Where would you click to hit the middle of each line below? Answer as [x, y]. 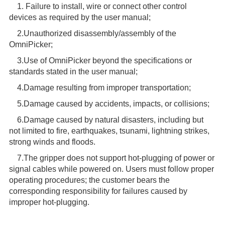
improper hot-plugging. [49, 202]
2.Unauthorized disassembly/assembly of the [92, 34]
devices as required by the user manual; [80, 18]
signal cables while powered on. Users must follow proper [111, 169]
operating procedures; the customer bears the [89, 180]
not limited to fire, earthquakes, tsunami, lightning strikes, [109, 131]
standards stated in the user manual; [73, 72]
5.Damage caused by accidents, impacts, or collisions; [109, 104]
